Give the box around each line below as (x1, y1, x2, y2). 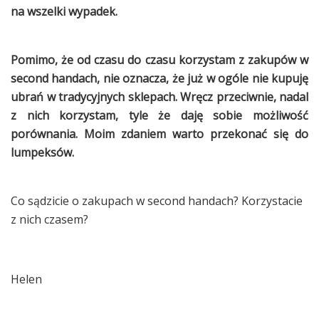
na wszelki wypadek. (11, 4, 117, 20)
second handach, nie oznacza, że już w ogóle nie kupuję (11, 70, 308, 87)
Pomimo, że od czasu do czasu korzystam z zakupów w (11, 52, 308, 68)
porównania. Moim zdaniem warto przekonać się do (11, 126, 308, 142)
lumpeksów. (11, 145, 74, 161)
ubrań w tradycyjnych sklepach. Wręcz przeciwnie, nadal (11, 89, 308, 105)
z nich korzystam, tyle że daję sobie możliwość (11, 108, 308, 124)
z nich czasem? (11, 211, 88, 228)
